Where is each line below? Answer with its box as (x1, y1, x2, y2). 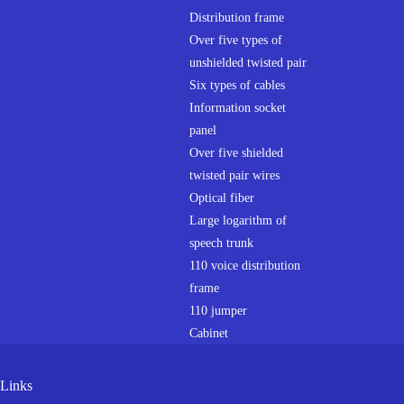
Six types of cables (189, 78, 285, 92)
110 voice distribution (189, 259, 300, 272)
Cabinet (189, 326, 228, 340)
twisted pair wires (189, 169, 280, 182)
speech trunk (189, 236, 253, 250)
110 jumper (189, 304, 247, 317)
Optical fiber (189, 191, 254, 205)
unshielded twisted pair (189, 56, 307, 69)
